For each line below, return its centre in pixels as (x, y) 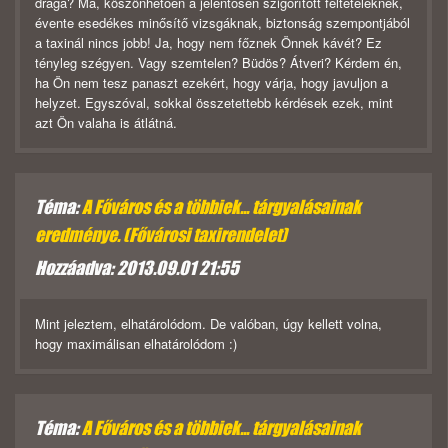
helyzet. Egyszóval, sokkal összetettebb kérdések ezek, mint (214, 103)
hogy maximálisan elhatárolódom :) (136, 344)
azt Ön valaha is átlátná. (106, 123)
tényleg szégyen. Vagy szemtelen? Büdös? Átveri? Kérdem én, (218, 63)
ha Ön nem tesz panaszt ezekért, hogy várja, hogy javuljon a (211, 83)
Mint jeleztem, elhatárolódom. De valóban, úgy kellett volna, (208, 324)
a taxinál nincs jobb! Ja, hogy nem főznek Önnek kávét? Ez (208, 43)
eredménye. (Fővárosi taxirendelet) (161, 235)
